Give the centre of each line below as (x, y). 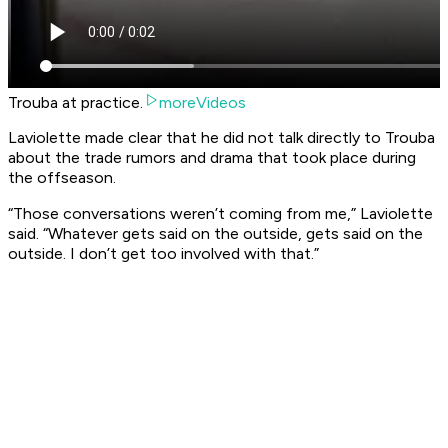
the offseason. (62, 178)
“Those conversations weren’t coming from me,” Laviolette (220, 214)
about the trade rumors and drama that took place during (212, 158)
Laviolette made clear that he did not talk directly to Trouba (221, 138)
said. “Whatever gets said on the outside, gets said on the (215, 234)
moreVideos (202, 103)
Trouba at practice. (75, 103)
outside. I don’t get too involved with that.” (163, 254)
